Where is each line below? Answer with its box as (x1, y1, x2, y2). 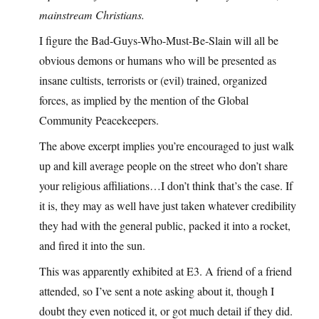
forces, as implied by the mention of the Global (39, 92, 249, 108)
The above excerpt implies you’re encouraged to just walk (39, 137, 294, 153)
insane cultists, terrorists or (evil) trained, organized (39, 72, 267, 88)
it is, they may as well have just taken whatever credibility (39, 197, 296, 213)
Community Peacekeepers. (39, 112, 159, 127)
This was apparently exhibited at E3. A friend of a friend (39, 263, 292, 278)
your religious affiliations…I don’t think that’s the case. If (39, 177, 293, 193)
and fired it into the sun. (39, 237, 145, 253)
